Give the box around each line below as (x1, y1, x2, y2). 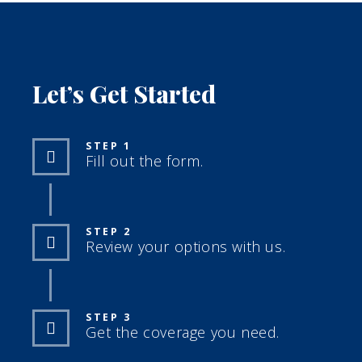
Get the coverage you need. (86, 322, 280, 342)
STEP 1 (86, 138, 132, 153)
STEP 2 (86, 224, 132, 238)
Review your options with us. (86, 236, 286, 256)
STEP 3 (86, 309, 132, 324)
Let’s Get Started (32, 77, 217, 110)
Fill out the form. (86, 150, 204, 170)
